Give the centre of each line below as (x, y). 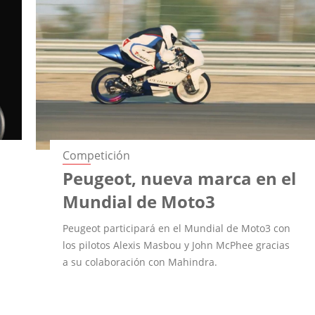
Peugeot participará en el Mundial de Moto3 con (177, 228)
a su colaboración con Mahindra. (140, 262)
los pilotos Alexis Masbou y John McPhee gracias (176, 245)
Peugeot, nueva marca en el (180, 178)
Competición (97, 155)
